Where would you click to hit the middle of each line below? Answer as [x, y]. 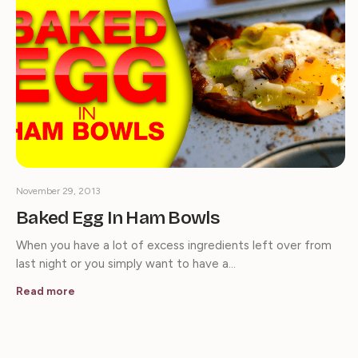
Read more [46, 292]
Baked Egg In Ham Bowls [118, 218]
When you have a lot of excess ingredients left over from [174, 246]
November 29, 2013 [58, 191]
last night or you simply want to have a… [126, 264]
